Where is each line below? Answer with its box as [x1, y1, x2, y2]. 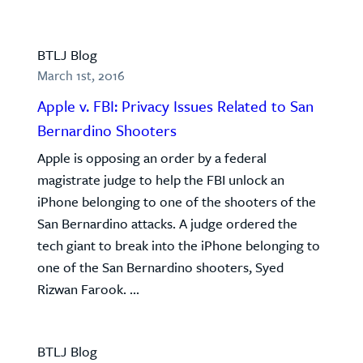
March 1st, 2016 [37, 66, 125, 85]
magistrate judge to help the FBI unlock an [37, 169, 284, 190]
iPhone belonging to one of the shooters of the [37, 191, 316, 211]
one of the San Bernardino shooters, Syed [37, 257, 284, 277]
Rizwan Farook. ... [37, 279, 139, 299]
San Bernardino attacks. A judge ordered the [37, 213, 297, 233]
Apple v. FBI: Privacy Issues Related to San [37, 95, 314, 117]
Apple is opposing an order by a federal [37, 147, 267, 168]
